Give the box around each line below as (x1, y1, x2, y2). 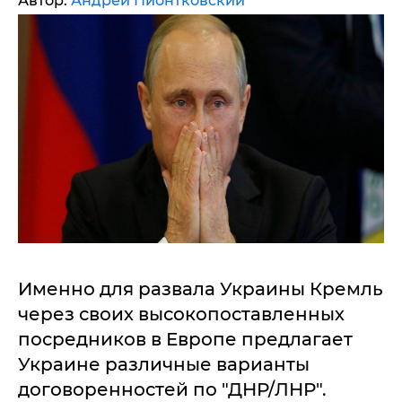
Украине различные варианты (18, 354, 310, 375)
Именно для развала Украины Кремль (18, 278, 383, 300)
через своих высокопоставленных (18, 303, 345, 325)
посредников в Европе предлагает (18, 328, 353, 350)
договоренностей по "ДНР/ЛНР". (18, 379, 327, 400)
